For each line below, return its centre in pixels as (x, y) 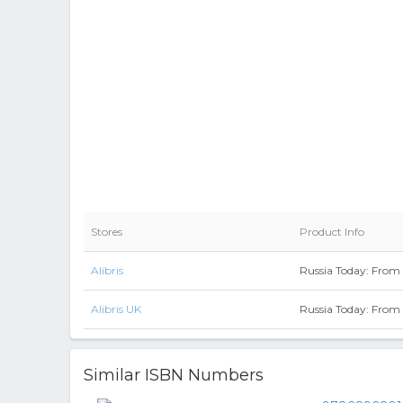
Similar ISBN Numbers (174, 375)
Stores (107, 232)
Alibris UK (116, 309)
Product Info (332, 232)
